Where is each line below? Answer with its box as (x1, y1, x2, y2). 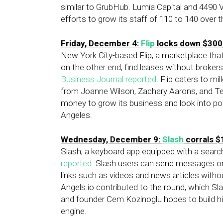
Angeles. (61, 110, 92, 120)
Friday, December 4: (61, 38, 141, 48)
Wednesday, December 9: (61, 134, 162, 144)
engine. (61, 206, 87, 216)
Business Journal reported (61, 74, 156, 84)
